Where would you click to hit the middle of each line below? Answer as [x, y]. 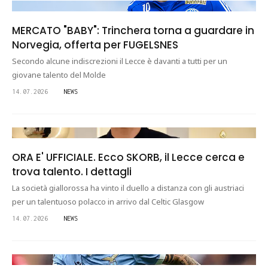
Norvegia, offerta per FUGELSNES [95, 45]
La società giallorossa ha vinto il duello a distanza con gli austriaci [128, 188]
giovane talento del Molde [59, 75]
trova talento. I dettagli [72, 172]
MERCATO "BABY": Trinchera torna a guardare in [133, 31]
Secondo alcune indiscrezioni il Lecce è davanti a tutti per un [120, 61]
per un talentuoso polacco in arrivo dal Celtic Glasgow [108, 202]
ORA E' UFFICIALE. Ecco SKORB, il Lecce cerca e [128, 157]
